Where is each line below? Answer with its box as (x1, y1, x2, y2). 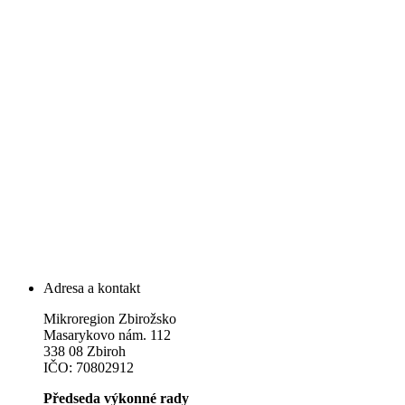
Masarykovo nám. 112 (43, 326, 171, 343)
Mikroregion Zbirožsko (43, 310, 176, 326)
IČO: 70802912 (43, 359, 134, 375)
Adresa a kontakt (43, 279, 140, 296)
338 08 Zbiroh (43, 343, 126, 359)
